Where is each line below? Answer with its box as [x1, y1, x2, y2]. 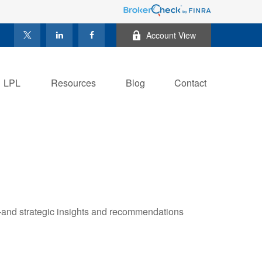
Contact [174, 75, 206, 89]
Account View [146, 29, 196, 41]
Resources [51, 75, 96, 89]
